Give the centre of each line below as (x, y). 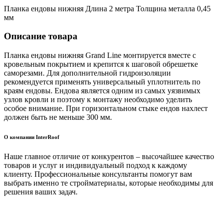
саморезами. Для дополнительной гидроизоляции (87, 73)
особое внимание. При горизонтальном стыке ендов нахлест (106, 108)
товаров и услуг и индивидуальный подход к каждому (96, 165)
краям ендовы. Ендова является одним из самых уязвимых (102, 90)
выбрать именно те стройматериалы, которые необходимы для (109, 183)
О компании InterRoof (32, 137)
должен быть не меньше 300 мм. (58, 117)
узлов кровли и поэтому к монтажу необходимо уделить (98, 99)
